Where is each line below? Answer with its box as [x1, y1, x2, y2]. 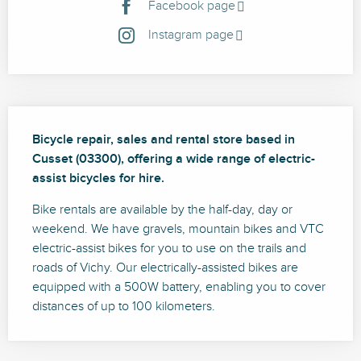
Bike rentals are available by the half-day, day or [32, 202, 293, 218]
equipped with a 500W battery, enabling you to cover [32, 280, 326, 296]
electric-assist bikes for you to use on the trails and [32, 241, 306, 257]
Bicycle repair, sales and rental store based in [32, 132, 295, 148]
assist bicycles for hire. [32, 171, 164, 187]
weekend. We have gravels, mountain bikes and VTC [32, 222, 324, 238]
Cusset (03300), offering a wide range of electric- [32, 151, 315, 168]
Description [8, 110, 127, 139]
